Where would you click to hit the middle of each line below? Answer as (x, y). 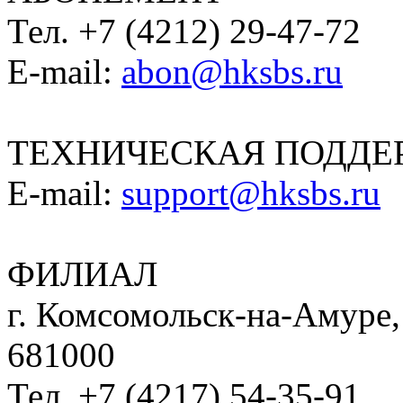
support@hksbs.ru (251, 193)
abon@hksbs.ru (232, 72)
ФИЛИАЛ (82, 274)
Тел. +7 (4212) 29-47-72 (184, 31)
